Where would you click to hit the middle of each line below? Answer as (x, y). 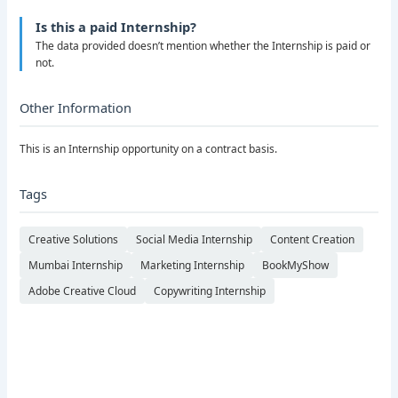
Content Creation (313, 239)
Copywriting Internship (210, 291)
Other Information (76, 107)
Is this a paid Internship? (116, 26)
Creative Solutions (74, 239)
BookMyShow (296, 265)
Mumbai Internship (76, 265)
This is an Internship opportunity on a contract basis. (149, 148)
